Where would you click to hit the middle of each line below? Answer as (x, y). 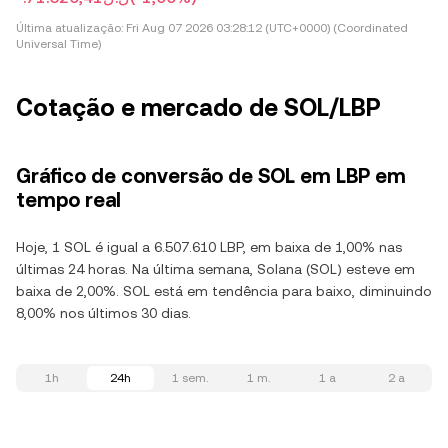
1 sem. (189, 378)
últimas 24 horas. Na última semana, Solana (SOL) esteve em (215, 269)
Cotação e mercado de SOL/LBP (198, 108)
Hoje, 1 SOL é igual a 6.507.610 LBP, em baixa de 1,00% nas (209, 247)
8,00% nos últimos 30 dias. (103, 313)
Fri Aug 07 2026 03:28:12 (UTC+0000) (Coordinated (265, 28)
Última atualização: (69, 28)
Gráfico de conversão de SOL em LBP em (211, 176)
